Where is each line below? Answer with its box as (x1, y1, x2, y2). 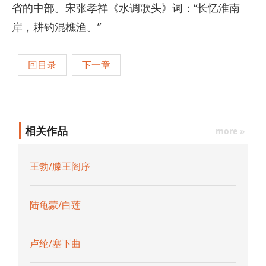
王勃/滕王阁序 (30, 160, 90, 173)
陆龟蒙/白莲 (30, 198, 81, 212)
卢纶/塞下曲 (30, 237, 81, 251)
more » (216, 125, 245, 137)
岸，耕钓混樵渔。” (12, 20, 101, 34)
